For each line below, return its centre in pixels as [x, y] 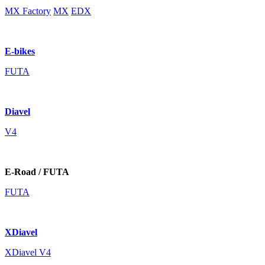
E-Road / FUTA [37, 172]
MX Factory [28, 11]
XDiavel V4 [28, 252]
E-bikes [20, 51]
